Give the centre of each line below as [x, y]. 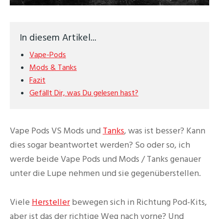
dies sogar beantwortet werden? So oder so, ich [100, 145]
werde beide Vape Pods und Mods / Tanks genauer [105, 159]
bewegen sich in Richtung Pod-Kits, [138, 202]
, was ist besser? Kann [165, 131]
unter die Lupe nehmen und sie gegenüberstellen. [105, 174]
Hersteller [51, 202]
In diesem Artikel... [58, 38]
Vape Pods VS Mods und [56, 131]
